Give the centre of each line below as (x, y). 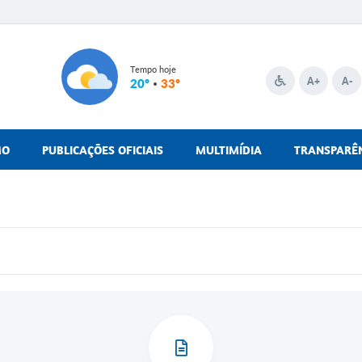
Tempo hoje (153, 69)
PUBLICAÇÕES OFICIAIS (103, 150)
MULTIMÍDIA (229, 150)
